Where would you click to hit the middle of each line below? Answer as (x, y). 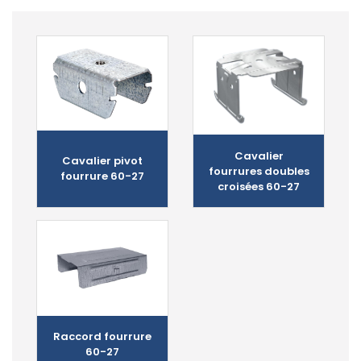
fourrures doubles (259, 171)
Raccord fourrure (102, 337)
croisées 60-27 (259, 186)
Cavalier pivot (102, 161)
